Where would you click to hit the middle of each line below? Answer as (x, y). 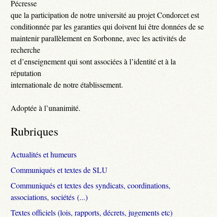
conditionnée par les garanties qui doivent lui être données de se (108, 26)
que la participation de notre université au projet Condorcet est (105, 15)
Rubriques (35, 131)
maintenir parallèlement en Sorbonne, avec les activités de (99, 38)
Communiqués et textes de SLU (59, 170)
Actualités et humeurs (44, 154)
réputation (26, 73)
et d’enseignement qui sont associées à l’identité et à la (93, 61)
